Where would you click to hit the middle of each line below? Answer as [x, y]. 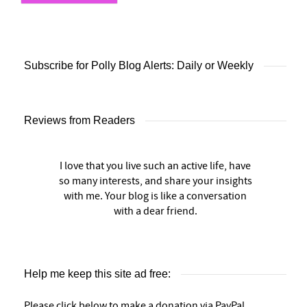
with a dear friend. [155, 211]
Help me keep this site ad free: [97, 274]
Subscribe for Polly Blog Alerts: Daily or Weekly [139, 66]
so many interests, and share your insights [155, 181]
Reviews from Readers [79, 121]
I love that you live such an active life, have [155, 166]
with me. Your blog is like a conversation [155, 196]
